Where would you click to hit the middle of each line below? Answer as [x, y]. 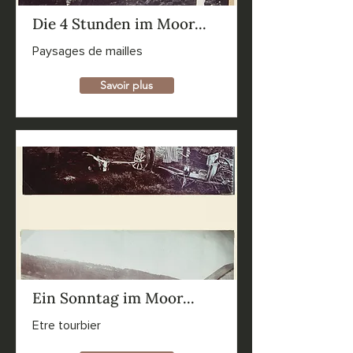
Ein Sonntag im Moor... [113, 298]
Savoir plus [126, 85]
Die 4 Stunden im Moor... [119, 24]
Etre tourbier [66, 325]
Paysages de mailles [87, 51]
